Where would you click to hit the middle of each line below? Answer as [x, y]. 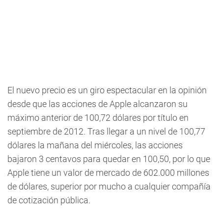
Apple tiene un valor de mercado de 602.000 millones [108, 173]
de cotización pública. [49, 200]
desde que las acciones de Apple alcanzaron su [97, 104]
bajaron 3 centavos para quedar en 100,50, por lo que [109, 159]
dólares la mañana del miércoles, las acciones [95, 145]
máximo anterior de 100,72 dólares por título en [98, 118]
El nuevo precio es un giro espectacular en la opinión [107, 90]
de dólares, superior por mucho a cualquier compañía [109, 186]
